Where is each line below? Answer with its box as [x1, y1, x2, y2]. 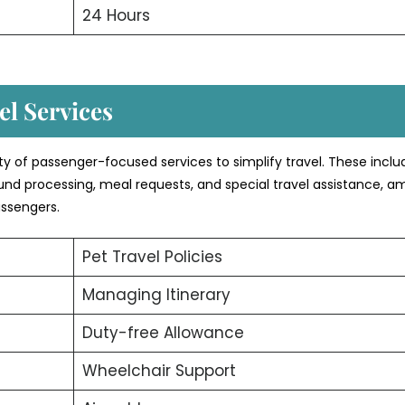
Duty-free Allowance [81, 322, 244, 344]
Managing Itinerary [81, 284, 231, 306]
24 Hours [81, 4, 150, 26]
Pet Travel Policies [81, 246, 227, 268]
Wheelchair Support [81, 360, 236, 382]
